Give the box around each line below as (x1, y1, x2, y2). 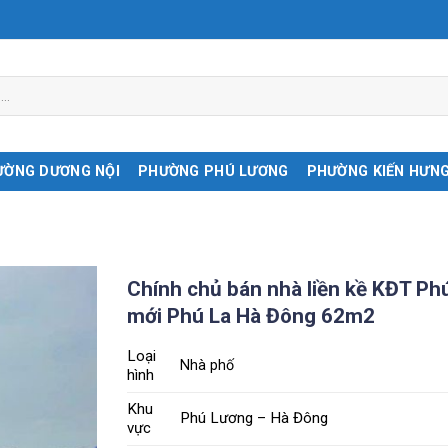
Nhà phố (180, 357, 235, 375)
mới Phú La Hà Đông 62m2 (127, 304, 375, 328)
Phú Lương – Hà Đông (180, 409, 329, 428)
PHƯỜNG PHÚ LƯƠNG (137, 162, 289, 180)
